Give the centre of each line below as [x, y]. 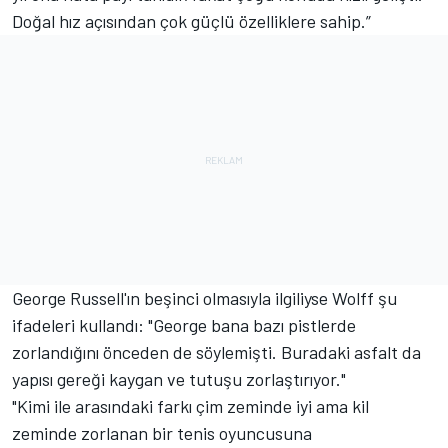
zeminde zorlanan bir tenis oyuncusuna [162, 432]
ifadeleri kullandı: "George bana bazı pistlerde [184, 324]
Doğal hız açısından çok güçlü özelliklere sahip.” [191, 20]
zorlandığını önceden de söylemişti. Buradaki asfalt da [216, 351]
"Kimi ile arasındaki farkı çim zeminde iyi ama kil [190, 405]
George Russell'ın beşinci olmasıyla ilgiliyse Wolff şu [204, 297]
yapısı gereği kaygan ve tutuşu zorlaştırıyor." [179, 378]
